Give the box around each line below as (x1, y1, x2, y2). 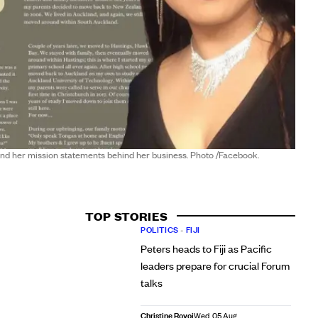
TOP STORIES (84, 208, 168, 224)
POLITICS (140, 224, 179, 236)
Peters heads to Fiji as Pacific (140, 241, 272, 256)
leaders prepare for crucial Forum (140, 258, 290, 273)
